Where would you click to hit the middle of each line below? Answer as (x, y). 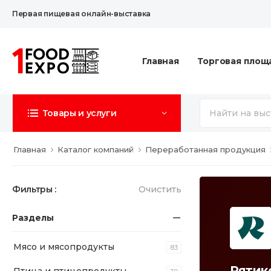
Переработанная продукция (205, 149)
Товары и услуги (79, 113)
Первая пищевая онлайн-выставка (82, 14)
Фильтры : (34, 189)
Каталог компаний (96, 149)
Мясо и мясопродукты (64, 247)
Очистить (160, 189)
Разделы (33, 218)
